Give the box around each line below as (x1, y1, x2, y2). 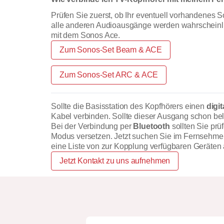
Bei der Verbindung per (51, 121, 133, 130)
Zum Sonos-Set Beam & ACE (59, 45, 162, 54)
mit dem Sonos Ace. (51, 30, 120, 39)
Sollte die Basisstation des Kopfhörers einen (51, 101, 206, 110)
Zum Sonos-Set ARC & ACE (59, 70, 158, 79)
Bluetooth (133, 121, 172, 130)
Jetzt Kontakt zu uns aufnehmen (59, 156, 170, 165)
